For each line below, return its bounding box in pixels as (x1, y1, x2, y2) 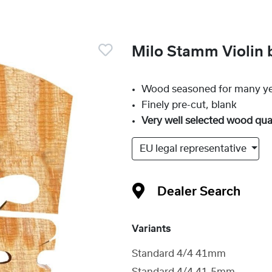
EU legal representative (140, 144, 250, 154)
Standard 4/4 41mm (132, 249, 226, 259)
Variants (132, 224, 171, 234)
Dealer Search (157, 186, 241, 198)
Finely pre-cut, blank (141, 100, 237, 110)
